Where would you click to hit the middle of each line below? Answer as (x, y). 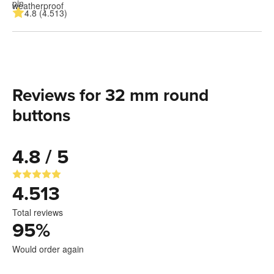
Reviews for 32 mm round (110, 95)
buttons (41, 115)
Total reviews (38, 212)
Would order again (48, 249)
